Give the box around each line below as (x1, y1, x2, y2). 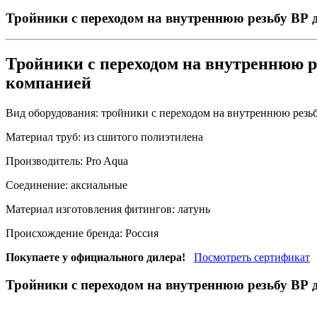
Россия (122, 227, 158, 240)
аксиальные (68, 179, 127, 192)
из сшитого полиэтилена (81, 131, 203, 144)
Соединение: (6, 179, 68, 192)
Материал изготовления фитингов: (6, 203, 175, 216)
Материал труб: (6, 131, 81, 144)
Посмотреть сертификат (194, 251, 310, 264)
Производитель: (6, 155, 83, 168)
